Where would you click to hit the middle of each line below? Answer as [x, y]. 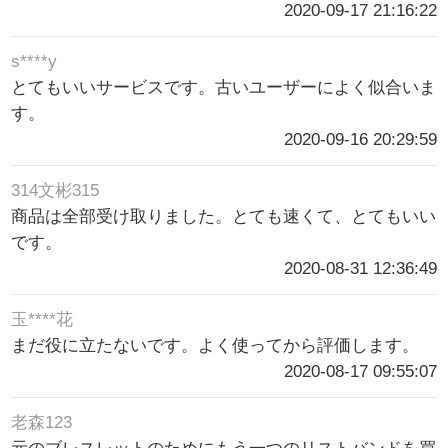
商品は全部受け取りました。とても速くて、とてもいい [224, 217]
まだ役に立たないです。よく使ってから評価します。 [215, 346]
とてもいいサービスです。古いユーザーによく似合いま [224, 88]
